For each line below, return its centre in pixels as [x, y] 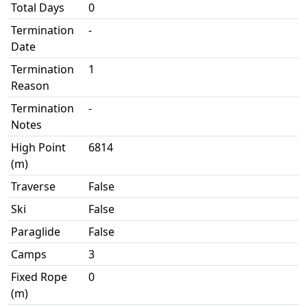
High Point [38, 147]
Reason [30, 86]
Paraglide [36, 232]
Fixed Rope [39, 277]
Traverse [33, 186]
